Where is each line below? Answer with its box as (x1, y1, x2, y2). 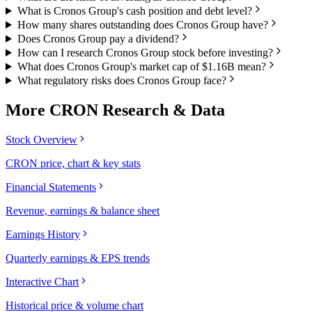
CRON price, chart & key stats (6, 157, 141, 169)
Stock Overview (6, 133, 77, 146)
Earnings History (6, 228, 80, 240)
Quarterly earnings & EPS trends (6, 251, 150, 264)
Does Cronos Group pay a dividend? (17, 33, 179, 45)
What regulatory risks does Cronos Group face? (17, 75, 226, 86)
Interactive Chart (6, 275, 79, 288)
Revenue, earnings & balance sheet (6, 204, 159, 217)
